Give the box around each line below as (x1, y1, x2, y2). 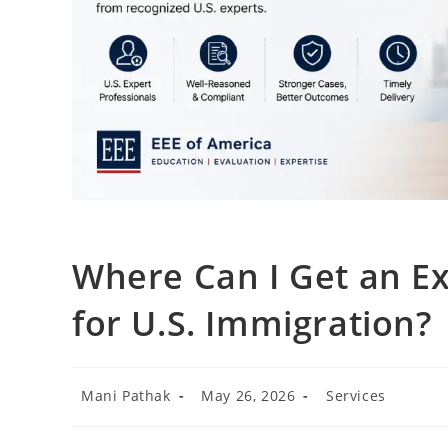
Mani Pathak (81, 386, 171, 406)
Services (326, 386, 386, 406)
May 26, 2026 (201, 386, 296, 406)
